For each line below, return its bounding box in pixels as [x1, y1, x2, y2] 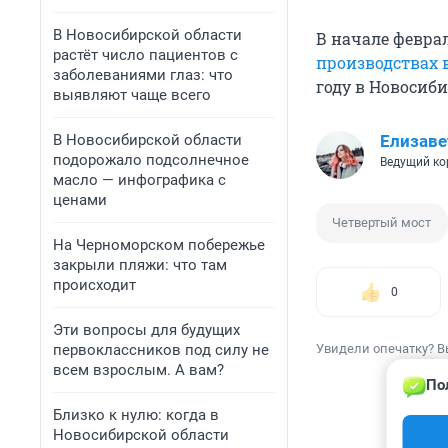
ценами [53, 191, 107, 209]
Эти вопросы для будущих [53, 321, 240, 339]
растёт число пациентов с [53, 46, 238, 64]
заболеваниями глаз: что [53, 66, 233, 84]
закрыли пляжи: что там [53, 256, 227, 274]
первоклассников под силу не [53, 341, 269, 359]
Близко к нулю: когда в [53, 406, 219, 424]
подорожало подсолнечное [53, 151, 249, 169]
